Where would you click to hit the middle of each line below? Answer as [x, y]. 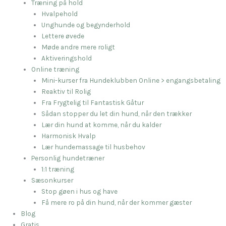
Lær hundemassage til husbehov [94, 147]
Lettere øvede [63, 36]
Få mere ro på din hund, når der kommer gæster [117, 202]
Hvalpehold [60, 13]
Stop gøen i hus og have [80, 191]
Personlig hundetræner [68, 158]
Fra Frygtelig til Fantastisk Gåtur [93, 102]
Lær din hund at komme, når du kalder [102, 124]
